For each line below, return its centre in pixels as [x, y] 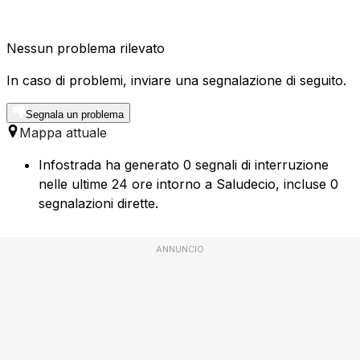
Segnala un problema [75, 115]
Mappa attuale [63, 133]
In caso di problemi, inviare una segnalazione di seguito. [176, 81]
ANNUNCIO [180, 250]
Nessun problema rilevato [86, 49]
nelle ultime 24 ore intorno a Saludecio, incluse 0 [188, 184]
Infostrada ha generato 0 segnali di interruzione [184, 165]
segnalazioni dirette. [98, 204]
